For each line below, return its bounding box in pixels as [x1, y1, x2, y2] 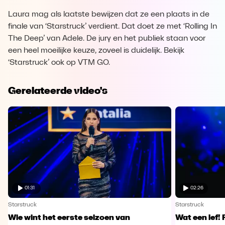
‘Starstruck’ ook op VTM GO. [8, 59, 110, 67]
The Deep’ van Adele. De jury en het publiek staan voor [8, 35, 205, 43]
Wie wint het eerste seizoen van [8, 213, 130, 222]
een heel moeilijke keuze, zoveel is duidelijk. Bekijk [8, 47, 184, 55]
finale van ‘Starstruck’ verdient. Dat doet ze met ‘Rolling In [8, 23, 217, 31]
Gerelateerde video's [8, 84, 107, 96]
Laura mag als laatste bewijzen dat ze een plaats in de [8, 11, 209, 19]
